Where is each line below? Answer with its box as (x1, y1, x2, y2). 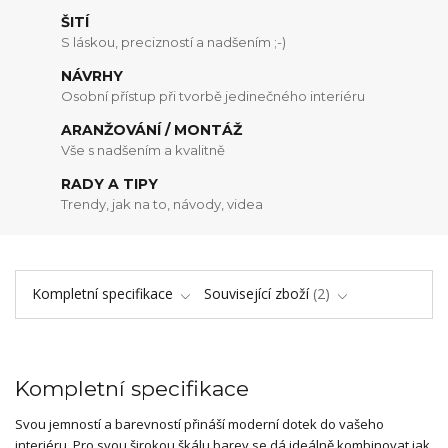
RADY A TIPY (61, 175, 159, 194)
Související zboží (204, 283, 309, 303)
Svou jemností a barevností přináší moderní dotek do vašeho (15, 414, 384, 433)
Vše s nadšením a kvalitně (61, 141, 226, 158)
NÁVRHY (61, 67, 124, 86)
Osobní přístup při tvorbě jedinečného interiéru (61, 87, 366, 104)
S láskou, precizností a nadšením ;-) (61, 33, 287, 50)
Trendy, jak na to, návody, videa (61, 196, 264, 212)
